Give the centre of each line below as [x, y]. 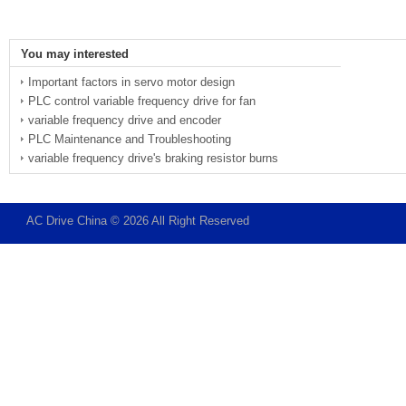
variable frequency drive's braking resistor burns [153, 158]
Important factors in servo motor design [131, 82]
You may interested [75, 53]
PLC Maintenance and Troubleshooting [130, 139]
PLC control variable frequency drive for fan [142, 101]
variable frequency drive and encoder [125, 120]
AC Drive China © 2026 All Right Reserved [138, 220]
